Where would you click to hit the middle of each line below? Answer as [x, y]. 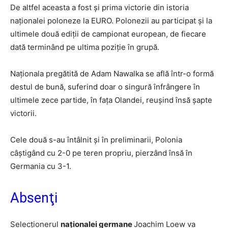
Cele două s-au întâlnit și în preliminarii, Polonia [96, 140]
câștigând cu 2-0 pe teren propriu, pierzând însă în [101, 153]
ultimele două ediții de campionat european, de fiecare [108, 34]
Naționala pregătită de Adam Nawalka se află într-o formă [112, 74]
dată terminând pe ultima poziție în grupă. [85, 47]
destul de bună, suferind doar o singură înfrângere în [105, 87]
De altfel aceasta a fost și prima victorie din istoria [99, 7]
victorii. [23, 113]
